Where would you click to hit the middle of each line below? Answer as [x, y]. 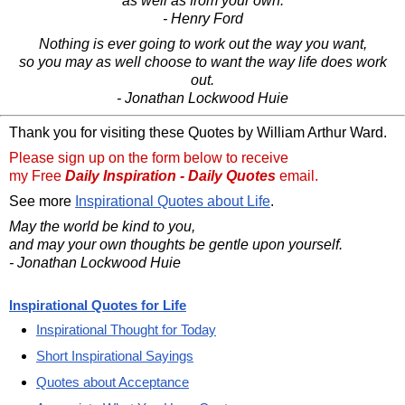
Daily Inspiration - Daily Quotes [170, 176]
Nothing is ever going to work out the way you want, [202, 44]
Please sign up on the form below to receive [149, 158]
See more [42, 202]
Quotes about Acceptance [113, 382]
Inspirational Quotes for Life [98, 306]
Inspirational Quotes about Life [173, 202]
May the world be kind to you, [102, 227]
